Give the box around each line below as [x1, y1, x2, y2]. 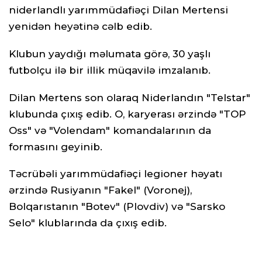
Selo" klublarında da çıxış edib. [9, 217, 167, 229]
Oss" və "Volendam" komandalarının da [9, 124, 211, 136]
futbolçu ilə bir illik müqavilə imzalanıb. [9, 64, 211, 76]
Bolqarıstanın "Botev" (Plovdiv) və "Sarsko [9, 201, 225, 213]
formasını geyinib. [9, 140, 102, 153]
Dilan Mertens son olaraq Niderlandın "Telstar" [9, 91, 250, 104]
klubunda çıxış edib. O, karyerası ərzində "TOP [9, 108, 246, 120]
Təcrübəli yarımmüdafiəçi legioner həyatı [9, 168, 222, 180]
